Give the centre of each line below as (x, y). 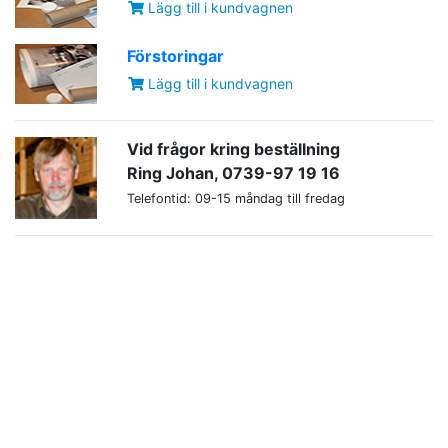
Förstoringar (175, 56)
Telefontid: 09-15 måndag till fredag (236, 199)
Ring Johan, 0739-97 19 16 (233, 173)
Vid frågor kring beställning (233, 149)
